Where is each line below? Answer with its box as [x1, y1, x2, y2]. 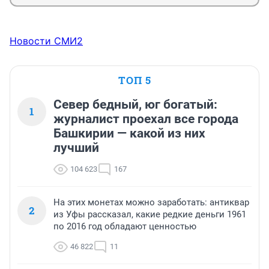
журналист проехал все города [53, 112, 238, 127]
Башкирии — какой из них [53, 126, 205, 141]
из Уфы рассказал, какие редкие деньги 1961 [53, 209, 246, 220]
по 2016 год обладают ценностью [53, 221, 196, 232]
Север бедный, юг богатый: [53, 97, 217, 112]
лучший [53, 141, 99, 156]
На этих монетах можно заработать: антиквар [53, 197, 249, 208]
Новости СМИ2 [10, 35, 83, 47]
